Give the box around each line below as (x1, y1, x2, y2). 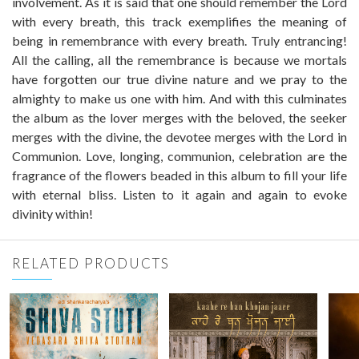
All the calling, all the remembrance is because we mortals (12, 52, 347, 68)
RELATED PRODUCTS (12, 255, 170, 272)
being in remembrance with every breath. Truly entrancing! (12, 33, 347, 49)
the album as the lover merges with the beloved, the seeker (12, 110, 347, 126)
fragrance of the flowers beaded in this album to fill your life (12, 167, 347, 184)
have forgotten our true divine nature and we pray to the (12, 71, 347, 87)
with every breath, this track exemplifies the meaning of (12, 14, 347, 30)
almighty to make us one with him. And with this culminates (12, 91, 347, 107)
